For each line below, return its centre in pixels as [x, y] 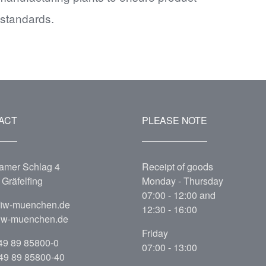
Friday [155, 233]
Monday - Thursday [184, 181]
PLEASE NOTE [175, 120]
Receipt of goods [178, 167]
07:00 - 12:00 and [179, 195]
